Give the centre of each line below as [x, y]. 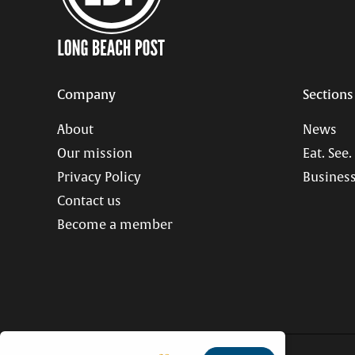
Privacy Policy [99, 178]
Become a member [115, 225]
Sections [328, 95]
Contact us [89, 202]
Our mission [95, 154]
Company [86, 95]
